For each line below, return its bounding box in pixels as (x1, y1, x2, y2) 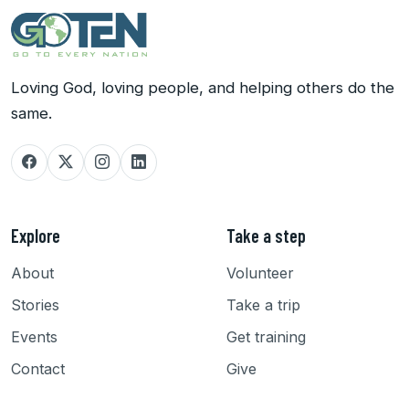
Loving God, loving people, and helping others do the (11, 78, 394, 97)
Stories (11, 295, 59, 314)
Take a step (226, 224, 306, 246)
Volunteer (226, 263, 294, 282)
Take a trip (226, 295, 300, 314)
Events (11, 327, 58, 346)
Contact (11, 359, 65, 378)
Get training (226, 327, 306, 346)
